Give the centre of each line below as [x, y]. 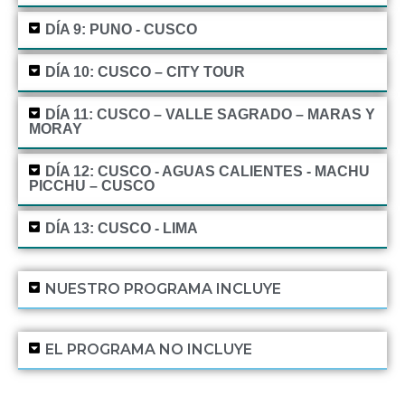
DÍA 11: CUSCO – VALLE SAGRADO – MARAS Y [210, 115]
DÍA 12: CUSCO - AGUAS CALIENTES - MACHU [207, 172]
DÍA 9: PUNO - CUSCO [121, 30]
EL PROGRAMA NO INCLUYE [148, 350]
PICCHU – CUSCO [92, 186]
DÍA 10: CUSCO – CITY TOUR [145, 72]
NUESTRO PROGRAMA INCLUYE [163, 289]
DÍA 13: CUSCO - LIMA [121, 229]
